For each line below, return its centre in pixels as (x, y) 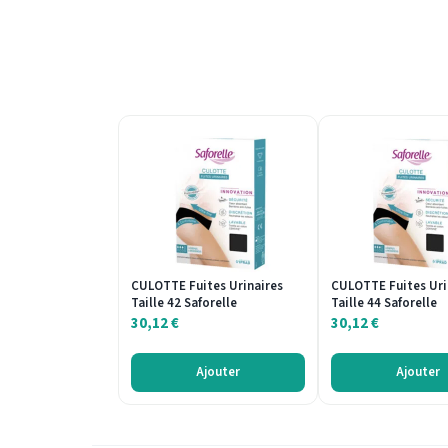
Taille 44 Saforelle (384, 303)
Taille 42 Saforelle (184, 303)
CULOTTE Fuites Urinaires (207, 286)
